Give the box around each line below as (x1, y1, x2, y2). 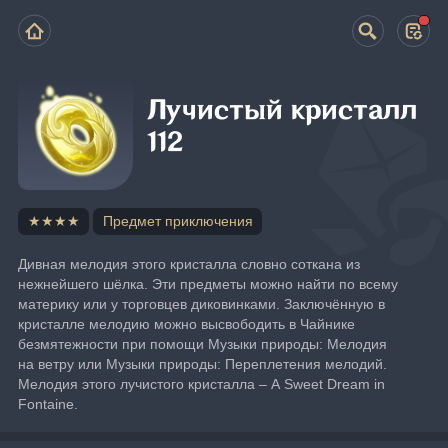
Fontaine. (18, 395, 79, 412)
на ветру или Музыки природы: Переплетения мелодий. (18, 355, 388, 372)
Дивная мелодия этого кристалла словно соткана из (18, 255, 361, 272)
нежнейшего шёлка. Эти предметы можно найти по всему (18, 275, 399, 292)
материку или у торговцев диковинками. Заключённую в (18, 295, 386, 312)
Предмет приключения (102, 213, 253, 229)
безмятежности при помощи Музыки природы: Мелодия (18, 335, 388, 352)
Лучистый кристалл (147, 95, 418, 127)
